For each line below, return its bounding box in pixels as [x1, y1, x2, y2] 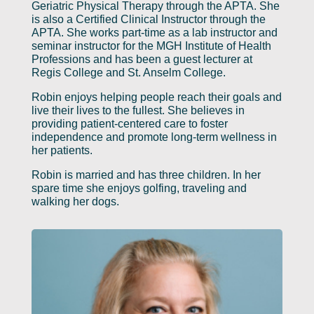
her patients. [31, 144, 93, 157]
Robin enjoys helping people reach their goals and [31, 91, 282, 104]
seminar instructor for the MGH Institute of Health [31, 40, 271, 53]
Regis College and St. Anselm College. [31, 67, 226, 79]
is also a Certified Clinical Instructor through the [31, 13, 266, 26]
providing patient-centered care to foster [31, 118, 228, 130]
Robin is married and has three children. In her [31, 169, 261, 182]
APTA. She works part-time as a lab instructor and [31, 27, 278, 39]
